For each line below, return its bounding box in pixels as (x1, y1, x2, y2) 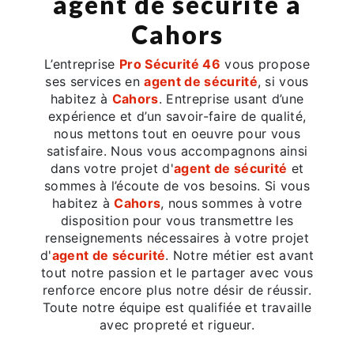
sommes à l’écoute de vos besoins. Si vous (43, 177, 311, 194)
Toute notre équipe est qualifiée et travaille (42, 299, 312, 315)
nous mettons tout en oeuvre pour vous (54, 125, 300, 141)
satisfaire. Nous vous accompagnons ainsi (46, 142, 308, 159)
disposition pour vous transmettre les (60, 212, 294, 228)
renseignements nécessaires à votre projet (44, 229, 310, 246)
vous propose (220, 55, 311, 72)
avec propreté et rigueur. (99, 316, 254, 333)
